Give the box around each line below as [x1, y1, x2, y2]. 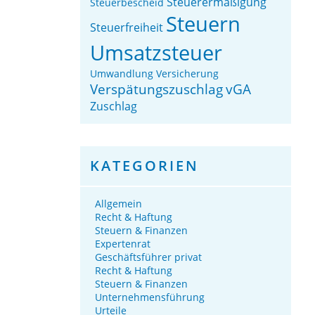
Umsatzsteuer [90, 38, 223, 66]
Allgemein [95, 196, 143, 210]
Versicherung [156, 66, 219, 80]
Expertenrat [95, 236, 151, 250]
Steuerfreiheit [90, 19, 164, 35]
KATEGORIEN [90, 155, 200, 175]
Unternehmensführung [95, 290, 205, 304]
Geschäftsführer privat [95, 250, 202, 264]
